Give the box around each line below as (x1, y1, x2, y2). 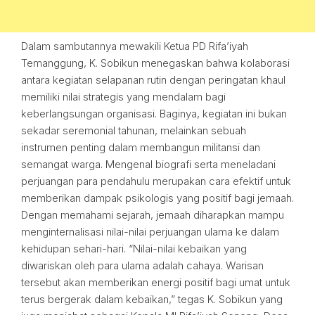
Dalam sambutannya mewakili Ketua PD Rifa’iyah (21, 39, 248, 53)
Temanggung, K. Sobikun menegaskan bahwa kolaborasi (21, 56, 290, 70)
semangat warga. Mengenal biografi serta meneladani (21, 157, 276, 171)
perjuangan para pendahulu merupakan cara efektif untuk (21, 174, 291, 188)
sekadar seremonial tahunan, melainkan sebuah (21, 124, 246, 137)
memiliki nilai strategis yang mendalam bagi (21, 90, 226, 103)
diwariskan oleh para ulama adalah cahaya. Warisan (21, 259, 264, 272)
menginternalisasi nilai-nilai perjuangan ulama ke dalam (21, 225, 279, 238)
